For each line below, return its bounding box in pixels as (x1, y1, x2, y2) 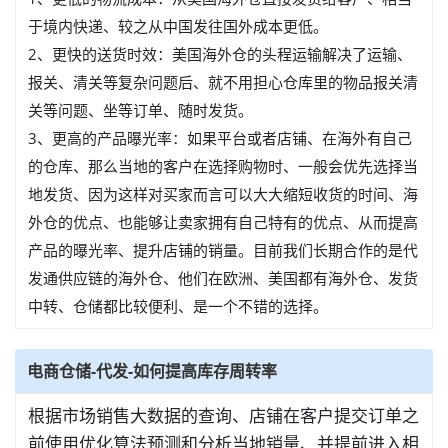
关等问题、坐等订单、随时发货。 (28, 100, 253, 120)
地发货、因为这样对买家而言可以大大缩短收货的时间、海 (28, 184, 418, 204)
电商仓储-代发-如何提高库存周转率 (27, 360, 277, 382)
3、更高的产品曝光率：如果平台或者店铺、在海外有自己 (28, 128, 412, 148)
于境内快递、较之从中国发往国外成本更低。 (28, 16, 328, 36)
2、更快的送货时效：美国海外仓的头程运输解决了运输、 (28, 44, 412, 64)
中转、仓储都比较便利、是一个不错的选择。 (28, 296, 328, 316)
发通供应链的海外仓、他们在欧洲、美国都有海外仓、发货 (28, 268, 418, 288)
